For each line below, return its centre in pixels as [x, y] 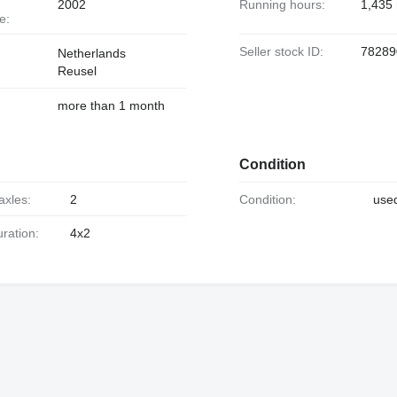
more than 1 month [111, 105]
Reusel [77, 71]
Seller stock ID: [285, 51]
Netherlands [91, 53]
